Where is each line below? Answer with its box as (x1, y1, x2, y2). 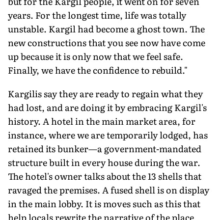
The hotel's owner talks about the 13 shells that (8, 169, 201, 183)
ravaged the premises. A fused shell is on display (8, 183, 209, 196)
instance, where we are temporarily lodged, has (8, 128, 208, 141)
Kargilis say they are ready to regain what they (8, 86, 203, 100)
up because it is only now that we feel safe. (8, 49, 183, 63)
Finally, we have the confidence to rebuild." (8, 63, 188, 77)
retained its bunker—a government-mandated (8, 141, 201, 155)
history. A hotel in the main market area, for (8, 114, 195, 128)
